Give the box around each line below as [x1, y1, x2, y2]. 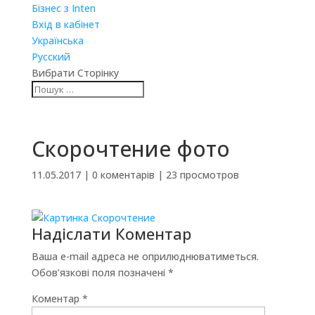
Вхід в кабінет [31, 18, 100, 31]
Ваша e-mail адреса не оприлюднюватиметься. [31, 250, 259, 263]
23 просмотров [165, 168, 239, 181]
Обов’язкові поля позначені [31, 266, 168, 279]
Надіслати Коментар [31, 223, 191, 244]
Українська [31, 34, 84, 47]
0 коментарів [91, 168, 155, 181]
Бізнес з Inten [31, 1, 96, 15]
